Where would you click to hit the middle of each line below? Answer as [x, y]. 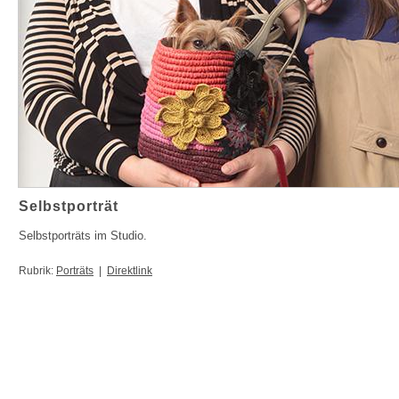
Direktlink [130, 271]
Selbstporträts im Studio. [83, 236]
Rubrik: [37, 271]
